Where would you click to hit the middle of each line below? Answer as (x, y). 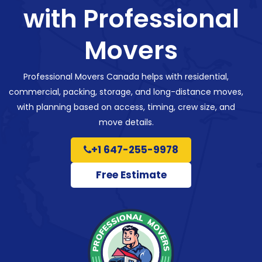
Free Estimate (131, 175)
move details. (126, 122)
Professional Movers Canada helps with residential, (126, 76)
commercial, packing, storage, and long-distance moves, (126, 92)
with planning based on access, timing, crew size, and (126, 107)
